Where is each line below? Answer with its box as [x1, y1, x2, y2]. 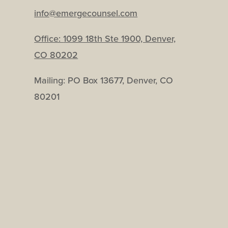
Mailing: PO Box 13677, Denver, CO [34, 73, 174, 87]
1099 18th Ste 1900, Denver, [63, 32, 176, 45]
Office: [34, 32, 64, 45]
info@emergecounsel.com [34, 6, 138, 19]
